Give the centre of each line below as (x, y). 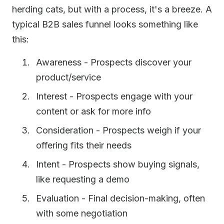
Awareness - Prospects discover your (114, 62)
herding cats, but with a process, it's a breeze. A (112, 9)
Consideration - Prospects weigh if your (118, 130)
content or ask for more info (93, 111)
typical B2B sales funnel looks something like (105, 24)
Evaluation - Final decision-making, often (120, 198)
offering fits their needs (84, 145)
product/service (68, 77)
